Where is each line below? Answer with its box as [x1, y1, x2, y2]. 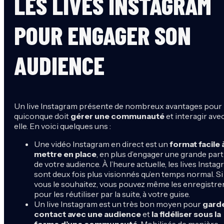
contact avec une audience [34, 208, 141, 219]
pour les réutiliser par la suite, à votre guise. [34, 188, 190, 199]
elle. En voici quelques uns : [14, 120, 111, 131]
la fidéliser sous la [151, 208, 221, 219]
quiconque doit [14, 110, 70, 121]
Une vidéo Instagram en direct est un [34, 138, 169, 149]
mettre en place [34, 148, 96, 159]
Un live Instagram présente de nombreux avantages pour [14, 100, 222, 111]
